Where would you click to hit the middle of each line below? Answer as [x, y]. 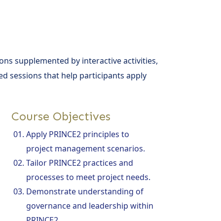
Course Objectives [61, 116]
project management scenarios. [86, 148]
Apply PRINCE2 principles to [78, 134]
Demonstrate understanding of [85, 191]
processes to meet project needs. [88, 177]
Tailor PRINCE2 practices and [80, 163]
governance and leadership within [90, 205]
